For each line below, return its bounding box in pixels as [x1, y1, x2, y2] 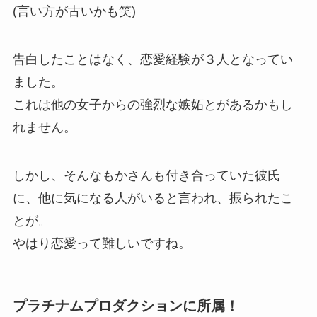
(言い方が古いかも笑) [12, 4, 136, 19]
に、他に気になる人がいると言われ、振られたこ [12, 190, 293, 205]
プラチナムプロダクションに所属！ [12, 298, 239, 313]
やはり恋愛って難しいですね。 [12, 236, 191, 250]
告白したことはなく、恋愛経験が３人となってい [12, 52, 293, 67]
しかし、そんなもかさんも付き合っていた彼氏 [12, 168, 280, 183]
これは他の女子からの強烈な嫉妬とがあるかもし [12, 98, 293, 113]
